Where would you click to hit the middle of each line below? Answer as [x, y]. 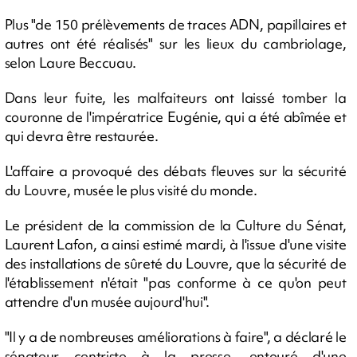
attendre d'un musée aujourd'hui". [107, 302]
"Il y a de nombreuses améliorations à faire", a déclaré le [175, 337]
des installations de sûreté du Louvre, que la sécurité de [175, 263]
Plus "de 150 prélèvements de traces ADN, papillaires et [175, 24]
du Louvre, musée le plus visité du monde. [131, 190]
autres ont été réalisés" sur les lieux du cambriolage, [175, 43]
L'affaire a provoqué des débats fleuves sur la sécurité [175, 171]
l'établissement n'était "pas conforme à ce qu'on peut [175, 282]
